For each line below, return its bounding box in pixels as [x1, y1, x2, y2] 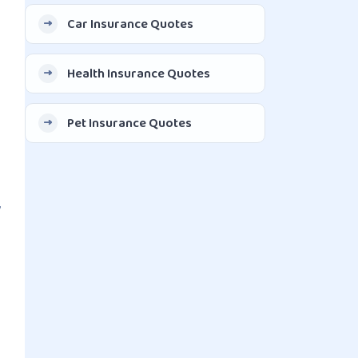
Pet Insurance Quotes [67, 111, 193, 133]
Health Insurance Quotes [67, 62, 211, 84]
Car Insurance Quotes [67, 12, 194, 34]
